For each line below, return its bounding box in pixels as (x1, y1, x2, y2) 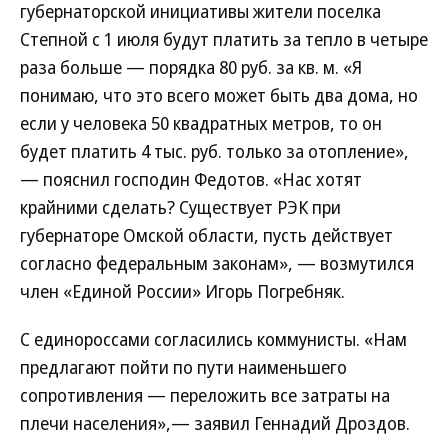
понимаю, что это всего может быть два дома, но (20, 83, 418, 107)
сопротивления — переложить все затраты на (20, 383, 390, 407)
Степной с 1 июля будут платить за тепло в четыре (20, 27, 428, 51)
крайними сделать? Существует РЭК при (20, 195, 341, 219)
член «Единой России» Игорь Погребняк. (20, 279, 345, 303)
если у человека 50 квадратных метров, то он (20, 111, 382, 135)
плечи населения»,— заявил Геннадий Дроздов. (20, 411, 410, 435)
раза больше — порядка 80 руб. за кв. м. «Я (20, 55, 362, 79)
